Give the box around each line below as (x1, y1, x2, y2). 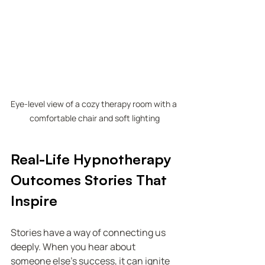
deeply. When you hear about (11, 240, 137, 253)
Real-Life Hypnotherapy (11, 150, 175, 168)
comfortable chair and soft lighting (30, 112, 160, 124)
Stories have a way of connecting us (11, 225, 167, 239)
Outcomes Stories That (11, 170, 170, 189)
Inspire (11, 191, 57, 209)
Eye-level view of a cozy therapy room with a (11, 98, 179, 109)
